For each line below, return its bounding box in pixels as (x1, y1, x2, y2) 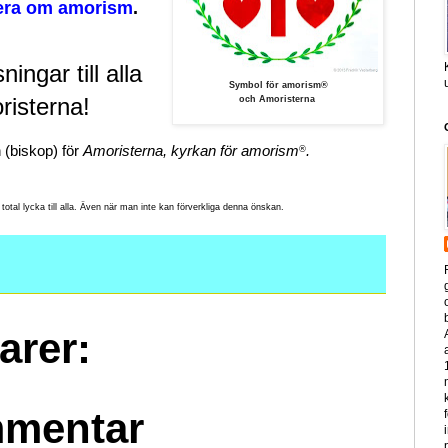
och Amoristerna (238, 94, 318, 105)
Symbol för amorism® (228, 80, 328, 91)
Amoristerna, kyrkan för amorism (83, 142, 299, 160)
